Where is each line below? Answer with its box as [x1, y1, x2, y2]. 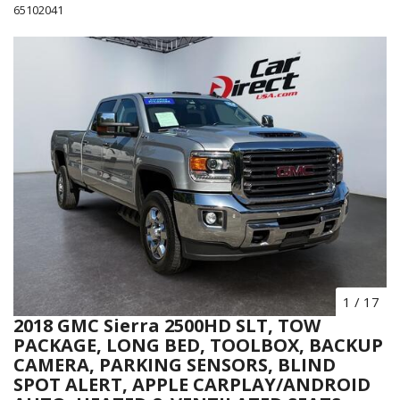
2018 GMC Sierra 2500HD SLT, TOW [13, 313, 321, 338]
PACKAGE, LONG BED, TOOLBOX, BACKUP [13, 333, 383, 358]
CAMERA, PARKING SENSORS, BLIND [13, 353, 336, 378]
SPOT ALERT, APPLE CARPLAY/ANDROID [13, 372, 371, 397]
